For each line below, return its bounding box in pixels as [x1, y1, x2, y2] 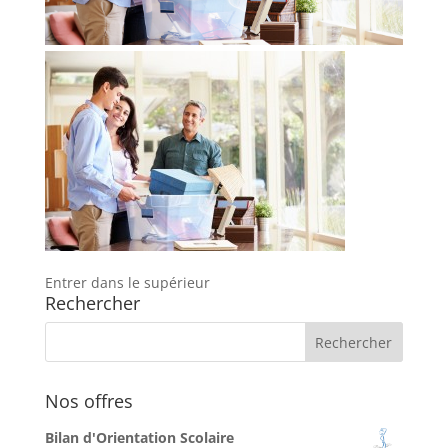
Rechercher [44, 290, 140, 315]
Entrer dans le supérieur [44, 272, 210, 292]
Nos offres [44, 388, 133, 413]
